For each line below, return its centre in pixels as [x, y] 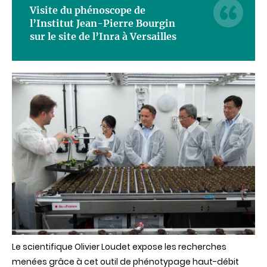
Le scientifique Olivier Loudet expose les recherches [119, 247]
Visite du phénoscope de [88, 10]
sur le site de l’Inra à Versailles [103, 37]
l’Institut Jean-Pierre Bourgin [103, 24]
